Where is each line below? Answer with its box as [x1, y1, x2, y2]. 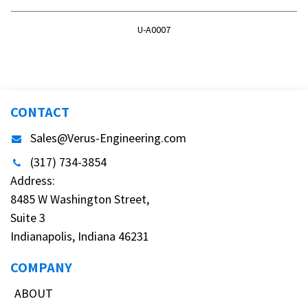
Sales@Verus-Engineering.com [30, 129, 186, 146]
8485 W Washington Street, [10, 190, 152, 207]
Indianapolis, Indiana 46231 [10, 228, 149, 244]
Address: [10, 172, 58, 188]
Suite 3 [10, 209, 45, 225]
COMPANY [10, 257, 72, 276]
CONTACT [10, 102, 69, 121]
